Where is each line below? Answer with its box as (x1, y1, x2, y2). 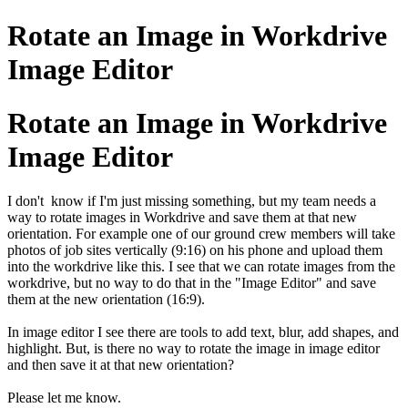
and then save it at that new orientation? (7, 357, 234, 373)
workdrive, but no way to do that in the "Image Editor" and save (7, 275, 376, 291)
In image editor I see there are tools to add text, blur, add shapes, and (7, 324, 399, 341)
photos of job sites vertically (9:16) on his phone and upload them (7, 242, 382, 259)
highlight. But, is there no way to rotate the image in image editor (7, 341, 380, 357)
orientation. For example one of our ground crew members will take (7, 226, 395, 242)
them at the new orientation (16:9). (7, 291, 205, 308)
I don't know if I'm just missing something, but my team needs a (7, 193, 376, 209)
